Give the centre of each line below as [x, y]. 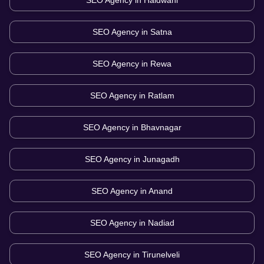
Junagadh [161, 159]
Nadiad [161, 223]
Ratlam [161, 96]
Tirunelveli [161, 255]
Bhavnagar [161, 128]
